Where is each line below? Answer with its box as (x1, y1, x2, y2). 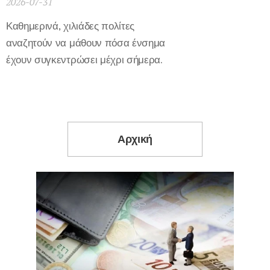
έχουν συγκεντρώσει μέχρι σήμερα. (6, 53, 163, 66)
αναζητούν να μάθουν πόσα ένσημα (6, 36, 166, 49)
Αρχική (118, 132, 152, 146)
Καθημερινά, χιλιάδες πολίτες (6, 19, 135, 33)
